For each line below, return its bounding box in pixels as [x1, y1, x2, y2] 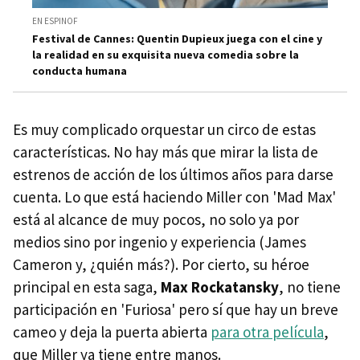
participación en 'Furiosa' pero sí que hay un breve [13, 300, 338, 319]
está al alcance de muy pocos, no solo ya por [13, 210, 299, 229]
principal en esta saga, [13, 277, 161, 297]
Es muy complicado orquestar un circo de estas [13, 120, 316, 139]
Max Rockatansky [161, 277, 279, 297]
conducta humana [32, 63, 127, 78]
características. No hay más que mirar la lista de [13, 142, 318, 162]
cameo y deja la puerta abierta [13, 322, 211, 342]
